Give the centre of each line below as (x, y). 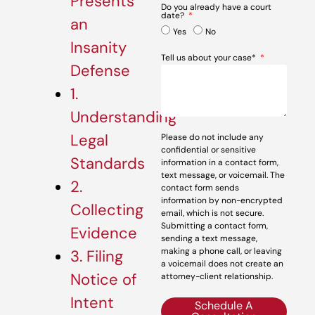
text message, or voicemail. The (223, 175)
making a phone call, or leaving (222, 251)
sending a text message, (210, 238)
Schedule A (224, 306)
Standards (108, 164)
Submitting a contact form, (215, 226)
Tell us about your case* (210, 58)
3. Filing (97, 257)
